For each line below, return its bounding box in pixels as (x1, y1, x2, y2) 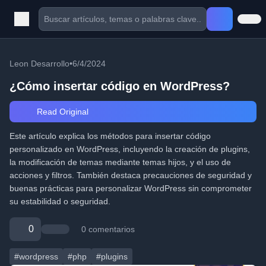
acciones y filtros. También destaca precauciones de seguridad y (9, 170, 252, 180)
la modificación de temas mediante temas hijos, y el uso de (9, 157, 231, 167)
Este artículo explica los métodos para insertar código (9, 131, 211, 141)
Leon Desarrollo (9, 59, 69, 68)
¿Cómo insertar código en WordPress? (9, 80, 230, 93)
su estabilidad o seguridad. (9, 197, 110, 206)
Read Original (34, 107, 88, 116)
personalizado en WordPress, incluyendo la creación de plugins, (9, 144, 250, 154)
